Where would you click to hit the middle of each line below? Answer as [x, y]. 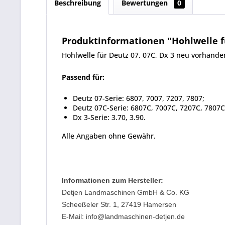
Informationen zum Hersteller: [113, 180]
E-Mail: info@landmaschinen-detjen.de [123, 216]
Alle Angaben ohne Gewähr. [109, 136]
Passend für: [83, 77]
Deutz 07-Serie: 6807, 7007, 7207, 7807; [139, 98]
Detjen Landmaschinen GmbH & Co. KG [126, 192]
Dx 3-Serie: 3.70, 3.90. [109, 117]
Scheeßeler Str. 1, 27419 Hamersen [119, 204]
